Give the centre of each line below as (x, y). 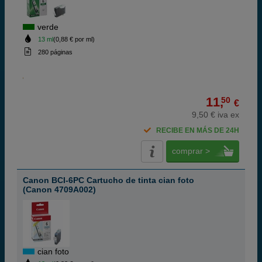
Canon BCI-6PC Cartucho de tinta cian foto (108, 180)
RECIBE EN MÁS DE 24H (198, 130)
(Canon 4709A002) (59, 189)
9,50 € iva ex (216, 115)
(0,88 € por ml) (74, 39)
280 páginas (55, 52)
